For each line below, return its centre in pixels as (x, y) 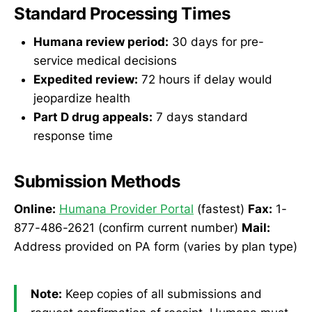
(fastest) (221, 209)
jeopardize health (82, 98)
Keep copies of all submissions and (162, 294)
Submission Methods (97, 181)
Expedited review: (86, 79)
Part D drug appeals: (93, 117)
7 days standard (200, 117)
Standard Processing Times (122, 13)
